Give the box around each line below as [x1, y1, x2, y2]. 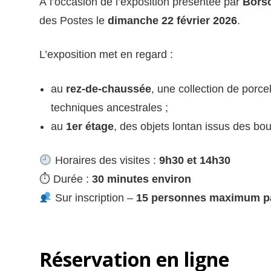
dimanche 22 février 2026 [108, 15, 237, 27]
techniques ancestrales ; [50, 101, 168, 114]
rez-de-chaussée [65, 82, 151, 95]
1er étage [65, 120, 114, 132]
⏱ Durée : [39, 172, 92, 185]
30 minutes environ [92, 172, 191, 185]
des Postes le [39, 15, 108, 27]
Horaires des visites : [51, 154, 159, 166]
